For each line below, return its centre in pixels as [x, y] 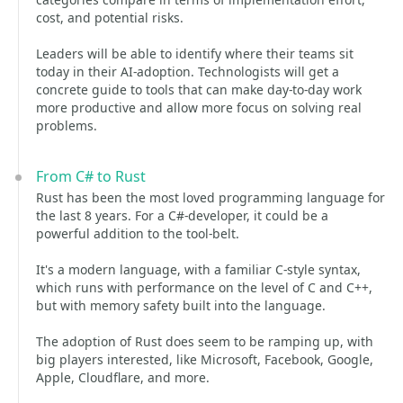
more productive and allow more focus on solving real [199, 107]
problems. [67, 125]
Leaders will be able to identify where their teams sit [195, 54]
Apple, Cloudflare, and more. [123, 377]
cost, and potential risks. [110, 18]
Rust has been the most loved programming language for [210, 197]
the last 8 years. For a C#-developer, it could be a [182, 215]
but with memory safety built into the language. [181, 305]
